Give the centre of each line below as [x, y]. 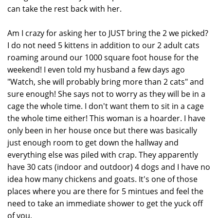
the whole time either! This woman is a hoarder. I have [106, 118]
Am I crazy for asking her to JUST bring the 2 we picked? [108, 33]
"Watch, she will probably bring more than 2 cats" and [106, 82]
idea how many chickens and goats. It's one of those [102, 179]
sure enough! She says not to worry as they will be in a [106, 94]
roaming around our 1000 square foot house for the [103, 57]
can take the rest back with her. [65, 9]
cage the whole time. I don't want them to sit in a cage [106, 106]
